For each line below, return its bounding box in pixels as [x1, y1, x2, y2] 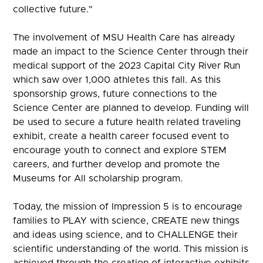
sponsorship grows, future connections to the [13, 89, 218, 99]
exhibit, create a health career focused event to [13, 131, 230, 141]
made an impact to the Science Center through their [13, 46, 249, 56]
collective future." [13, 4, 93, 14]
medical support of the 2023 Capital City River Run [13, 60, 241, 70]
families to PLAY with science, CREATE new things [13, 215, 240, 225]
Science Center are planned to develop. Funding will [13, 103, 249, 113]
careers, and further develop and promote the [13, 159, 221, 169]
